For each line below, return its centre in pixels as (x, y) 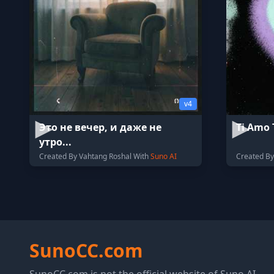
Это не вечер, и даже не (100, 127)
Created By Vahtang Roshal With (95, 156)
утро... (55, 142)
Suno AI (164, 156)
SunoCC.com (86, 250)
